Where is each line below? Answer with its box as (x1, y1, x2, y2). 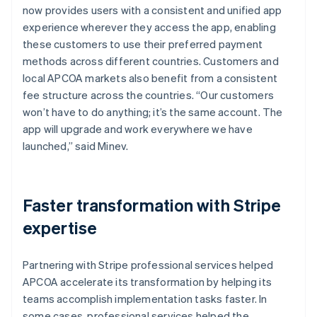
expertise (23, 216, 97, 238)
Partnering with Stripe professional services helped (23, 257, 274, 272)
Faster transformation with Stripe (23, 193, 282, 216)
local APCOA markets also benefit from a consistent (23, 70, 278, 85)
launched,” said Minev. (23, 138, 129, 153)
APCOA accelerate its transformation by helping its (23, 274, 272, 289)
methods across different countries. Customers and (23, 53, 279, 68)
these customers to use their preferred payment (23, 36, 263, 51)
